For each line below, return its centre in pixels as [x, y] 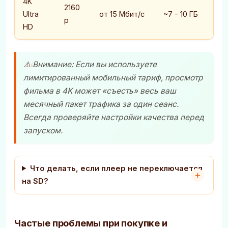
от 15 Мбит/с [122, 14]
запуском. [43, 130]
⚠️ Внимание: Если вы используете [90, 64]
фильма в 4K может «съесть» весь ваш [100, 91]
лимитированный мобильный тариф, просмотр [113, 77]
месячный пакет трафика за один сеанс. [101, 104]
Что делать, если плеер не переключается [116, 168]
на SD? [35, 181]
